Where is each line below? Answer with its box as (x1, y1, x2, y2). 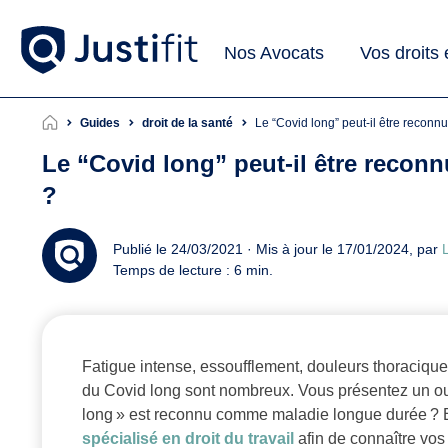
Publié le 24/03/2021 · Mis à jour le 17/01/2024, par (113, 240, 442, 257)
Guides (80, 116, 120, 131)
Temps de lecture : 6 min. (113, 261, 273, 278)
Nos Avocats (224, 42, 324, 63)
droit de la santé (142, 116, 233, 131)
